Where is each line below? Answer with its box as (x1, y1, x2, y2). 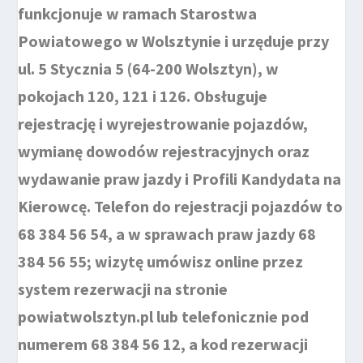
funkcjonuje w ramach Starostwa (18, 3, 258, 23)
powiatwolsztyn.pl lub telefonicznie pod (18, 306, 310, 327)
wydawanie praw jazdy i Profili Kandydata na (18, 169, 342, 189)
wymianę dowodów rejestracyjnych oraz (18, 141, 310, 161)
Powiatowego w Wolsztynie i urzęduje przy (18, 31, 330, 51)
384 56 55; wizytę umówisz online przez (18, 251, 304, 271)
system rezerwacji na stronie (18, 279, 228, 299)
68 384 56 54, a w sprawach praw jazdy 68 (18, 224, 317, 244)
